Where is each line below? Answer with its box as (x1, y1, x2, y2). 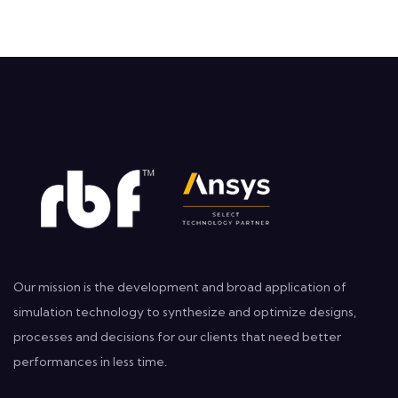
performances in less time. (13, 354, 167, 370)
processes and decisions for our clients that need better (13, 329, 341, 346)
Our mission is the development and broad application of (13, 279, 346, 296)
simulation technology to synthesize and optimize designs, (13, 304, 356, 321)
